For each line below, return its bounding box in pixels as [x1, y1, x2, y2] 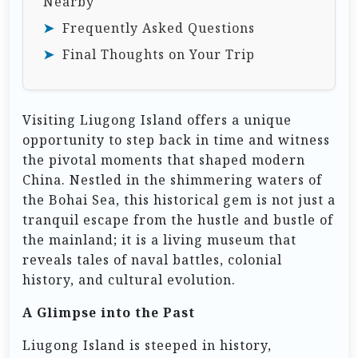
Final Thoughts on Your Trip [62, 45, 255, 63]
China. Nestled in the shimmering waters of [22, 170, 322, 189]
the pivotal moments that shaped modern [22, 150, 305, 169]
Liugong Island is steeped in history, [22, 336, 272, 354]
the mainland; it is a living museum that [22, 230, 296, 249]
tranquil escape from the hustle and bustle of [22, 210, 333, 229]
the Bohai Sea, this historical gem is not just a [22, 190, 336, 209]
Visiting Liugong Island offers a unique [22, 110, 292, 129]
